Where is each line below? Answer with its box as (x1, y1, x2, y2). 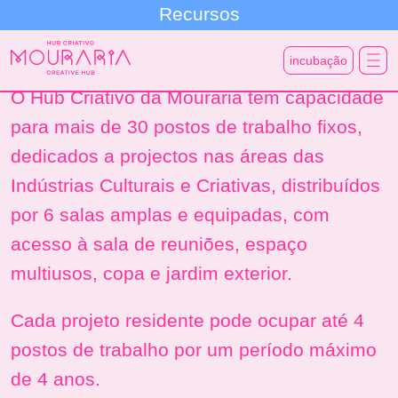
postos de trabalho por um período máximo (11, 339, 377, 360)
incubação (289, 53, 347, 68)
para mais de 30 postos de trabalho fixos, (11, 116, 362, 137)
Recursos (158, 3, 240, 24)
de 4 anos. (11, 369, 100, 389)
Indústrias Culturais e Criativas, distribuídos (11, 175, 380, 195)
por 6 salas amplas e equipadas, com (11, 204, 330, 225)
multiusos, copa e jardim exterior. (11, 263, 292, 283)
